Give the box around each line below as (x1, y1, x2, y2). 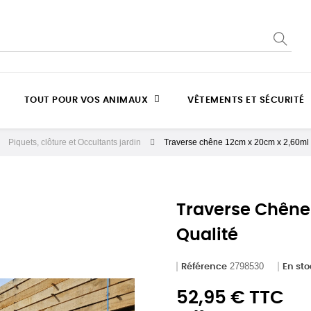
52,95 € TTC (176, 289, 284, 307)
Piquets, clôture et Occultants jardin (8, 137, 141, 147)
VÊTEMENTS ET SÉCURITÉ (187, 96, 305, 105)
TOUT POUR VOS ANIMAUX (24, 96, 149, 105)
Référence (181, 262, 227, 271)
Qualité (176, 227, 238, 244)
